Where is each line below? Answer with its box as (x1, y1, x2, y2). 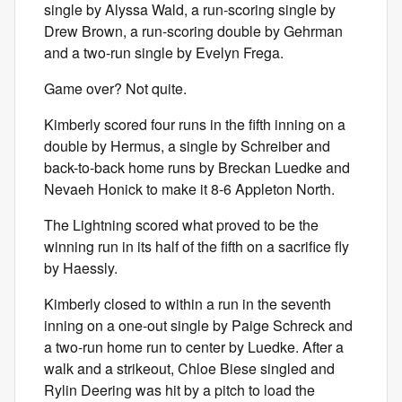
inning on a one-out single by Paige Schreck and (44, 315, 353, 336)
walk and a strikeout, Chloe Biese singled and (44, 358, 335, 379)
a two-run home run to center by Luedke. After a (44, 336, 344, 357)
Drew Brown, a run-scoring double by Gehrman (44, 21, 343, 41)
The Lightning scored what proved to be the (44, 214, 319, 235)
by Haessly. (44, 258, 118, 278)
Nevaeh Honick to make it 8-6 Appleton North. (44, 179, 335, 199)
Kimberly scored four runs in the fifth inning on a (44, 114, 345, 135)
